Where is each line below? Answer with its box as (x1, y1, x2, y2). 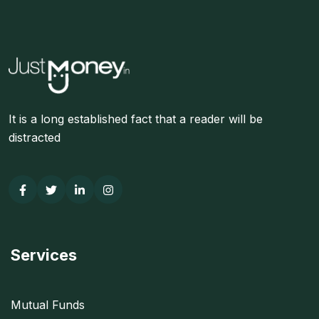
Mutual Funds (11, 298, 85, 312)
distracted (9, 130, 61, 145)
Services (11, 246, 77, 264)
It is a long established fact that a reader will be (9, 112, 263, 126)
